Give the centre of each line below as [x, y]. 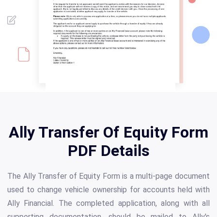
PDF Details [108, 151]
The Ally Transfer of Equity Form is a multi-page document [108, 176]
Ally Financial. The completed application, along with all [108, 203]
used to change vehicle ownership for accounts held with [108, 190]
